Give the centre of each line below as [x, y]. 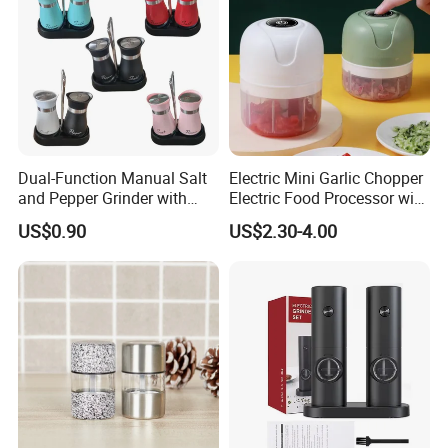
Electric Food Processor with [328, 197]
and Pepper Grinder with [103, 197]
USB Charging [277, 217]
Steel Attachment [79, 217]
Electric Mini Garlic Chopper [325, 177]
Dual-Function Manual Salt [113, 177]
